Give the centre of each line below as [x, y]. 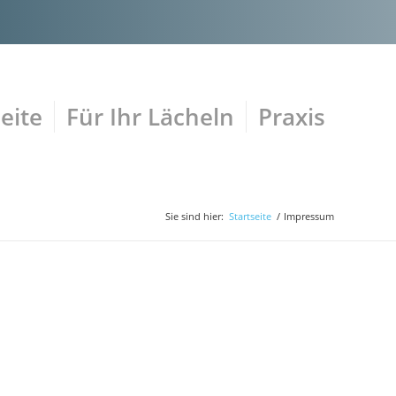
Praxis [292, 117]
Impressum [309, 216]
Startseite [250, 216]
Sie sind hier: [194, 216]
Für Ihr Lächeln [150, 117]
